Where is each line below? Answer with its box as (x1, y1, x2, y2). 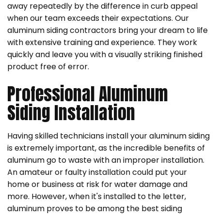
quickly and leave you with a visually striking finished (7, 48, 202, 60)
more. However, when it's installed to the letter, (7, 190, 186, 202)
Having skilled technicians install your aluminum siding (7, 130, 210, 141)
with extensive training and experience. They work (7, 36, 197, 48)
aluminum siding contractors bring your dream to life (7, 24, 208, 36)
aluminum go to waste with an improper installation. (7, 154, 204, 166)
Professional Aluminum (7, 80, 168, 107)
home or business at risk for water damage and (7, 178, 187, 190)
